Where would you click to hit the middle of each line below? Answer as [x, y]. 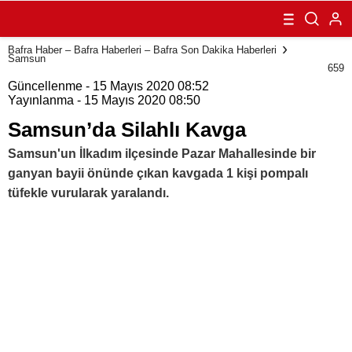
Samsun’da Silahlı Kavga [127, 130]
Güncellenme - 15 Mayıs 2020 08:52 [108, 86]
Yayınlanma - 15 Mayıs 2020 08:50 [104, 100]
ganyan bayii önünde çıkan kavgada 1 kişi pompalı [158, 173]
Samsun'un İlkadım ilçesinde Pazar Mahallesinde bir [162, 154]
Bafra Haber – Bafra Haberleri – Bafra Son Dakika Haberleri [142, 49]
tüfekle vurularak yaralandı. [88, 193]
